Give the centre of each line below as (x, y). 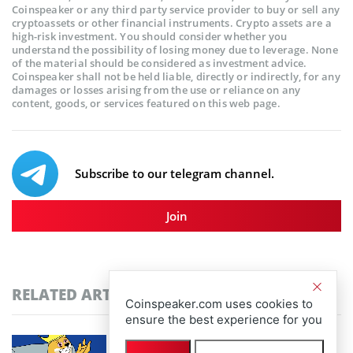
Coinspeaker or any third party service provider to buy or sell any (176, 10)
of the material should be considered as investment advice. (160, 63)
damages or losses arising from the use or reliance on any (156, 90)
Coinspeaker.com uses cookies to (219, 304)
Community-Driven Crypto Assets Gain (208, 343)
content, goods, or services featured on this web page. (146, 104)
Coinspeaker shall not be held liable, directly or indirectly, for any (176, 77)
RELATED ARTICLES (82, 295)
